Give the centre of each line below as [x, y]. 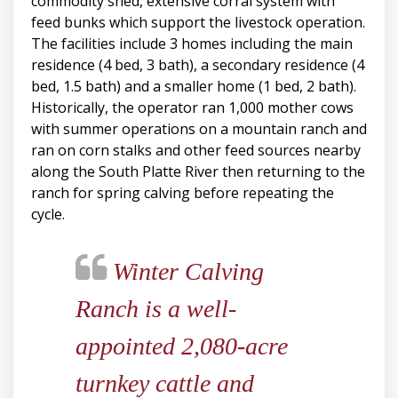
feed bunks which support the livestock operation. [198, 23]
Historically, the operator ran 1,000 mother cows [192, 108]
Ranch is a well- [156, 309]
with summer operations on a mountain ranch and [199, 129]
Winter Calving [185, 272]
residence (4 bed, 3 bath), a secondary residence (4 [198, 65]
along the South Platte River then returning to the [198, 172]
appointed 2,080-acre [182, 346]
